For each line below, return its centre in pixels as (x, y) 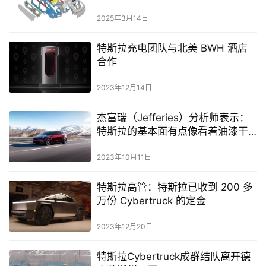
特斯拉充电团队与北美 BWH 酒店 (172, 48)
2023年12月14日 (124, 88)
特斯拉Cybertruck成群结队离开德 (173, 257)
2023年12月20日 (124, 227)
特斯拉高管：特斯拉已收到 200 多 (175, 187)
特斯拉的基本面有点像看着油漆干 (172, 132)
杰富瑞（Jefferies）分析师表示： (173, 118)
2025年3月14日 (122, 18)
